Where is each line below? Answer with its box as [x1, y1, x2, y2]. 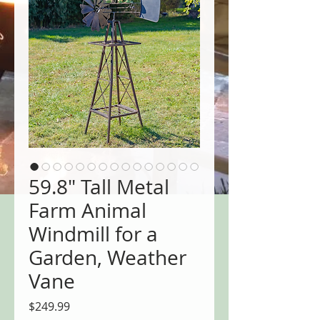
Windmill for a [29, 221, 158, 248]
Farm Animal [29, 197, 146, 224]
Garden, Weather [29, 244, 186, 271]
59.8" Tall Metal [29, 174, 169, 201]
